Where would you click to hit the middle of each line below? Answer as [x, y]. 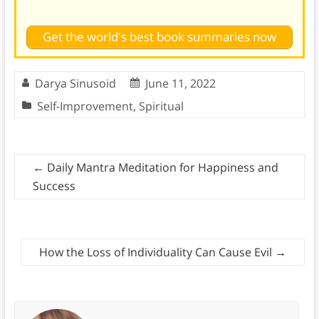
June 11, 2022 [180, 83]
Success [54, 185]
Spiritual [161, 106]
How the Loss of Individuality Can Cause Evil [157, 252]
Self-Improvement [85, 106]
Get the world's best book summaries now [159, 37]
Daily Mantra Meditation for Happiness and [161, 167]
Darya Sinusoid [75, 83]
